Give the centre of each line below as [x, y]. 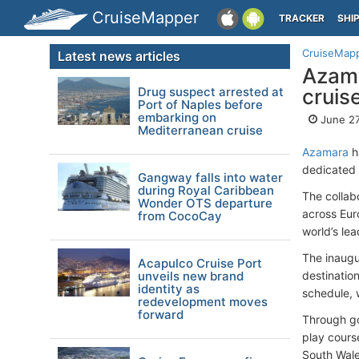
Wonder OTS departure [205, 203]
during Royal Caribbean [206, 190]
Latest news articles [119, 56]
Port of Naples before [200, 105]
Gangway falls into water [210, 177]
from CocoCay [180, 216]
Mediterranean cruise [200, 130]
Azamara [325, 152]
